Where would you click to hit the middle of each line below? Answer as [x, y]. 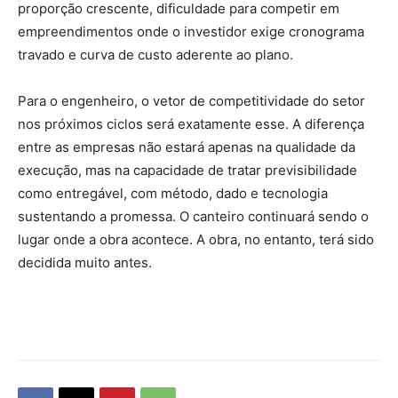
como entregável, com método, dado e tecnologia [173, 193]
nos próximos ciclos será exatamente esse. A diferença [191, 123]
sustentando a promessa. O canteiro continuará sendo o [193, 216]
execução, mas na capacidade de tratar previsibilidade [187, 170]
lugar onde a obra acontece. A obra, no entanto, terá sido [196, 239]
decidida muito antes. [85, 262]
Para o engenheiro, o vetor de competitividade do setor [191, 100]
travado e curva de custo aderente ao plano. [155, 54]
